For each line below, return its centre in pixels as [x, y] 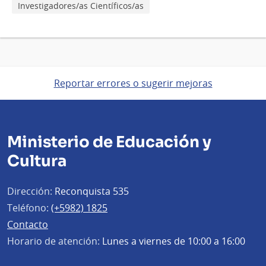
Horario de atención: [53, 241]
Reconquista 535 [91, 191]
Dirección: [30, 191]
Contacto [28, 225]
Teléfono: [28, 208]
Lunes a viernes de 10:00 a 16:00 [172, 241]
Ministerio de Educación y [109, 142]
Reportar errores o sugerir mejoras [133, 83]
